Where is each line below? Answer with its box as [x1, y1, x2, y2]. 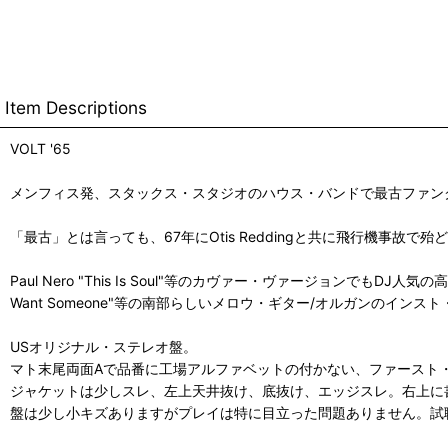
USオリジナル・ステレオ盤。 [10, 338, 197, 356]
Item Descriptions [5, 97, 147, 119]
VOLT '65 [10, 140, 71, 158]
